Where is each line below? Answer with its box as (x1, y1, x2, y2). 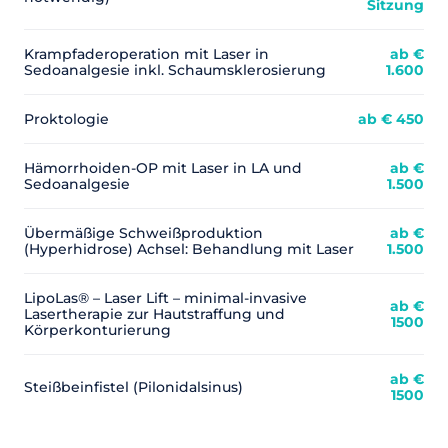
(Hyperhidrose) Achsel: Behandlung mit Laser (24, 241, 354, 257)
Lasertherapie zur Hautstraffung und (24, 306, 285, 322)
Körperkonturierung (24, 322, 171, 338)
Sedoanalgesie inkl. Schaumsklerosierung (24, 62, 326, 78)
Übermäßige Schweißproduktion (24, 225, 263, 241)
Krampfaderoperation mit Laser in (24, 46, 269, 62)
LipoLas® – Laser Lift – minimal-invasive (24, 290, 307, 306)
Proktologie (24, 111, 109, 127)
